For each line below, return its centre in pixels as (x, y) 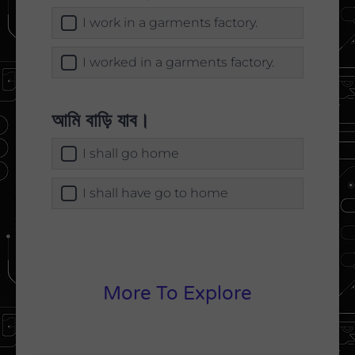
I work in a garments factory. (170, 23)
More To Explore (177, 294)
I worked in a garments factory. (178, 63)
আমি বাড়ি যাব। (101, 120)
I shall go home (131, 154)
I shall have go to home (155, 193)
